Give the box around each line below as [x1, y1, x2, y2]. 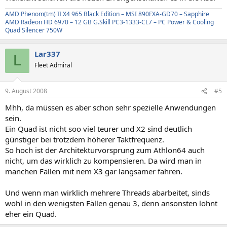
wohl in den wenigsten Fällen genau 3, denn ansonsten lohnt [5, 198, 217, 209]
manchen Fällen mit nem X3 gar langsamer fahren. [5, 166, 182, 177]
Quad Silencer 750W [5, 25, 62, 34]
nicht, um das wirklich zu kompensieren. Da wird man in [5, 156, 202, 166]
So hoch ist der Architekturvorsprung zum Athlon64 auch [5, 145, 205, 156]
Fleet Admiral [34, 60, 72, 69]
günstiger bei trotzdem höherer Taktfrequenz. [5, 134, 164, 145]
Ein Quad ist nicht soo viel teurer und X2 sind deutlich [5, 124, 192, 134]
